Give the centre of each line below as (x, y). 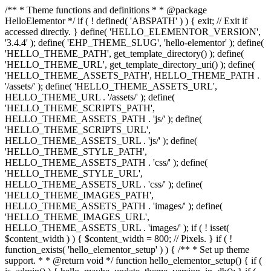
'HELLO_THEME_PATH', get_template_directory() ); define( (124, 54)
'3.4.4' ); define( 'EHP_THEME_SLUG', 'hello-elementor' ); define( (134, 43)
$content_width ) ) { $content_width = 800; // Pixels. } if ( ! (119, 239)
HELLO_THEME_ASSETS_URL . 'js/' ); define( (101, 141)
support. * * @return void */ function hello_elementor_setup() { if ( (133, 260)
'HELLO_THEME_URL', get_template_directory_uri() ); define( (130, 64)
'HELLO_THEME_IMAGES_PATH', (79, 195)
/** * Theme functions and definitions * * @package (106, 10)
